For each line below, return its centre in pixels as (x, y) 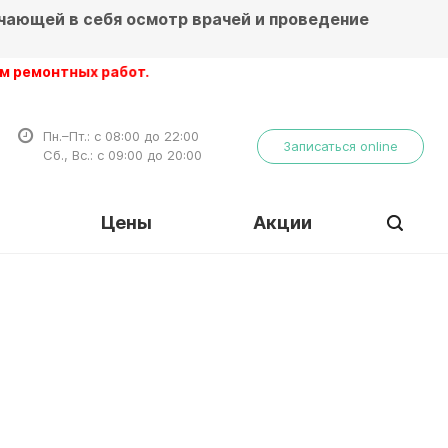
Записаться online (340, 146)
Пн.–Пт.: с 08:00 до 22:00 (121, 136)
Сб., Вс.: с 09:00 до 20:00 (122, 155)
